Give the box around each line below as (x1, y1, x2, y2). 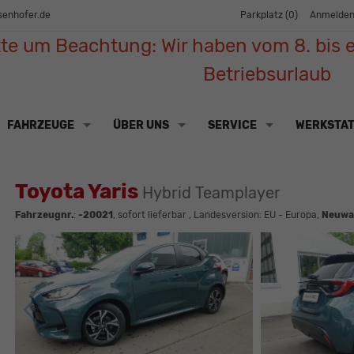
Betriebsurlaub (202, 63, 331, 86)
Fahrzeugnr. (14, 209, 73, 221)
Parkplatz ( (240, 9, 288, 21)
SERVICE (207, 118, 257, 132)
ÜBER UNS (112, 118, 169, 132)
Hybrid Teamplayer (141, 184, 281, 203)
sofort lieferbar (117, 209, 186, 221)
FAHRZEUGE (6, 118, 74, 132)
